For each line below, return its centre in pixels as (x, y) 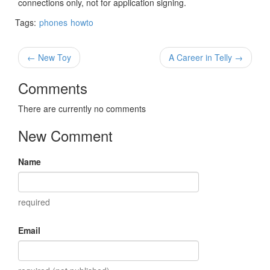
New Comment (65, 135)
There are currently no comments (82, 108)
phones (53, 22)
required (34, 202)
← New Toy (49, 57)
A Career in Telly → (206, 57)
